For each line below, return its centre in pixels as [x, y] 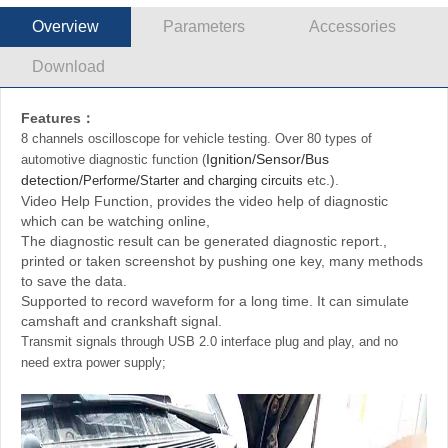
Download [68, 66]
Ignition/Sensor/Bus [267, 158]
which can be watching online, [115, 220]
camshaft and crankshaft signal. [121, 320]
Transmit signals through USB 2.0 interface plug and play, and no [209, 341]
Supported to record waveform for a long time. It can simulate [215, 300]
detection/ [52, 179]
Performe [109, 180]
